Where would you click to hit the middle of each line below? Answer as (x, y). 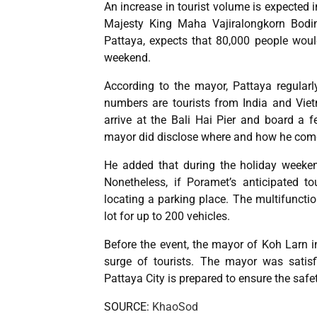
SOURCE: (128, 307)
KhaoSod (175, 307)
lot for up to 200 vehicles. (167, 216)
